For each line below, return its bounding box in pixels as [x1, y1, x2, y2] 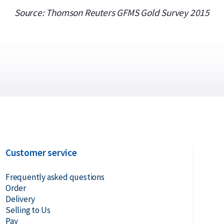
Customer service [5, 146, 77, 158]
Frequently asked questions [5, 171, 104, 182]
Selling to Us [5, 204, 50, 215]
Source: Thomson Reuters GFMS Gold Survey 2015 [14, 6, 209, 18]
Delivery [5, 193, 35, 204]
